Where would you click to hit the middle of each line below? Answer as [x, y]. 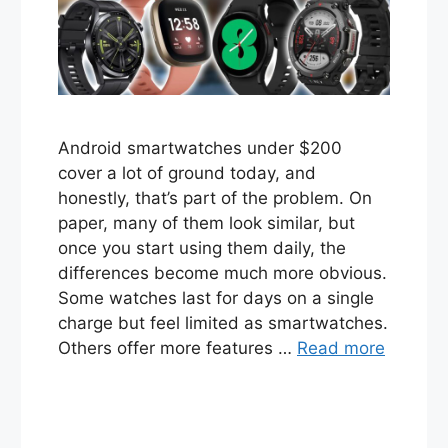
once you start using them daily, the [202, 247]
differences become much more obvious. [222, 272]
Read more [341, 347]
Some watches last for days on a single [216, 297]
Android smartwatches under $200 [200, 147]
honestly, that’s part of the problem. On [215, 197]
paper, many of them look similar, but [206, 222]
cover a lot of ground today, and [187, 172]
